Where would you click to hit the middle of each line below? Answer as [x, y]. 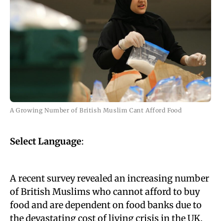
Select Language [46, 141]
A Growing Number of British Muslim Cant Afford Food [96, 110]
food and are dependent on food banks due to [106, 205]
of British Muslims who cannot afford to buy [105, 192]
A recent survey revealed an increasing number [110, 178]
